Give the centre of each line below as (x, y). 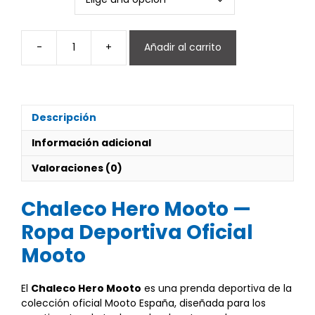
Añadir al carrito (183, 47)
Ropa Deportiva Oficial (137, 232)
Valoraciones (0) (77, 168)
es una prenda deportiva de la (217, 288)
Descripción (64, 117)
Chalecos (148, 54)
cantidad (147, 83)
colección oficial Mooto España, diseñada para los (143, 303)
